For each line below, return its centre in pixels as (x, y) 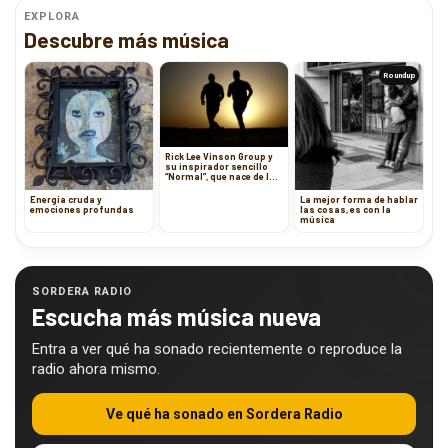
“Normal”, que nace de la (220, 177)
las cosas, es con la (345, 210)
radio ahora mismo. (96, 369)
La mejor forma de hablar (359, 200)
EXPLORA (52, 17)
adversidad (191, 187)
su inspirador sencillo (216, 167)
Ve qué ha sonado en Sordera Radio (224, 414)
